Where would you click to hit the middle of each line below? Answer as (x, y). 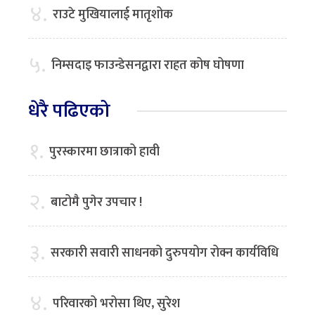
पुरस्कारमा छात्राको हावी (104, 152)
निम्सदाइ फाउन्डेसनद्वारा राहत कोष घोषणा (148, 66)
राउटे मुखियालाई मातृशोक (114, 15)
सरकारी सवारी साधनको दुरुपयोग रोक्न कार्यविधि (165, 253)
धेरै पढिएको (69, 111)
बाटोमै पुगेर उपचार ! (96, 203)
